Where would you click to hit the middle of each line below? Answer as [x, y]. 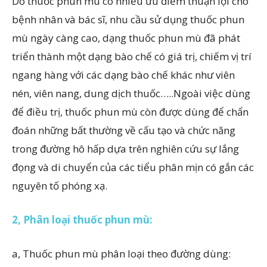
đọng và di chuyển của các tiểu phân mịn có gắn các [133, 167]
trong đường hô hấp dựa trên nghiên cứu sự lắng [125, 149]
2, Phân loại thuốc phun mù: [82, 220]
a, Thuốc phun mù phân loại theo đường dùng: [121, 254]
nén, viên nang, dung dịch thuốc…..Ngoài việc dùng [131, 93]
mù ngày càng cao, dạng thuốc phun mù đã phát [126, 38]
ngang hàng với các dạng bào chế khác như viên [123, 75]
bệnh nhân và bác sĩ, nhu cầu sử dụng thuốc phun [128, 19]
